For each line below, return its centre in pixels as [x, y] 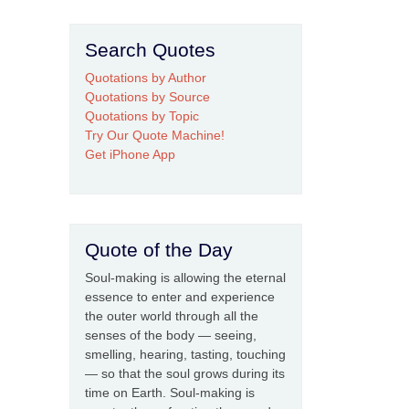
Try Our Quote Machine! [155, 136]
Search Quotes [150, 50]
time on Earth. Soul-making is [170, 393]
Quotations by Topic [142, 116]
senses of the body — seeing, [171, 336]
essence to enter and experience [180, 297]
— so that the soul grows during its [185, 374]
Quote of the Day [159, 250]
